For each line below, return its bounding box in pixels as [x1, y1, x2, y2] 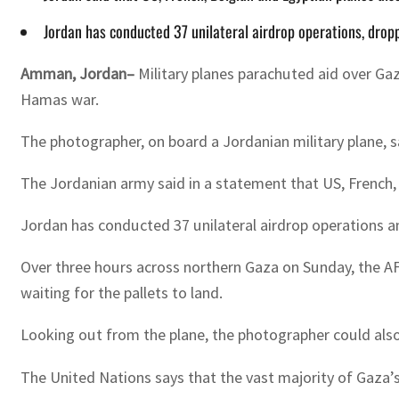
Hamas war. [20, 88, 99, 110]
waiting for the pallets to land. [20, 282, 223, 304]
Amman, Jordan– [20, 62, 134, 84]
